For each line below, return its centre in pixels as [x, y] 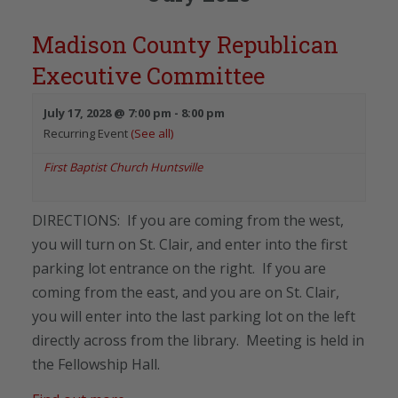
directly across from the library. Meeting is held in [198, 340]
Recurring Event [87, 133]
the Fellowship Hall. [96, 364]
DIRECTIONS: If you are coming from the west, [188, 220]
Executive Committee [148, 75]
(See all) [152, 133]
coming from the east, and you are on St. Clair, [186, 292]
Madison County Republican [185, 44]
